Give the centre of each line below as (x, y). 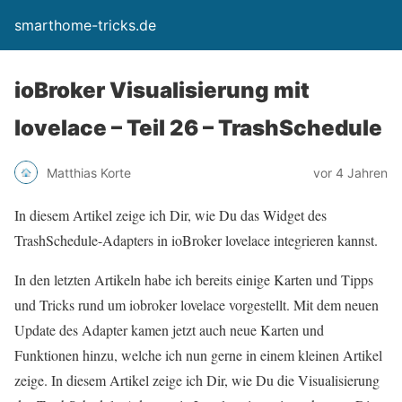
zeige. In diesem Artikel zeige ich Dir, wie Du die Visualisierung (197, 380)
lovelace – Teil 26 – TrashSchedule (198, 128)
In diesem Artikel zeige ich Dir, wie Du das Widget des (170, 215)
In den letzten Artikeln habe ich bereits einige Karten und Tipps (194, 280)
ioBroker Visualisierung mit (162, 90)
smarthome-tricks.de (85, 25)
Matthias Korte (89, 172)
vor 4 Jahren (350, 172)
